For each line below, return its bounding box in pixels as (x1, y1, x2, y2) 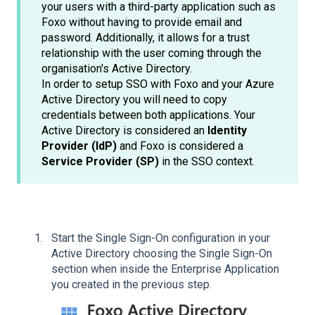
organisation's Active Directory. (41, 62, 192, 76)
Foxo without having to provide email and (41, 15, 242, 30)
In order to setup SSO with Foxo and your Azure (41, 77, 274, 91)
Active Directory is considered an (41, 124, 207, 138)
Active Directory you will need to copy (41, 93, 227, 107)
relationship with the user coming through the (41, 46, 262, 60)
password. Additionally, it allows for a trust (41, 31, 250, 45)
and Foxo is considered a (120, 139, 243, 153)
